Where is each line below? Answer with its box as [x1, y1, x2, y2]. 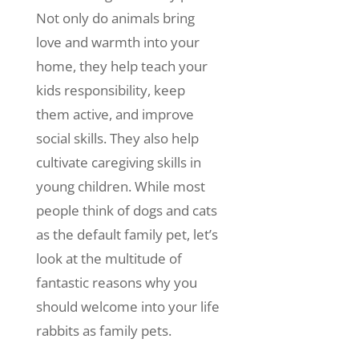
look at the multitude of [35, 249, 182, 268]
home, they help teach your [35, 57, 208, 75]
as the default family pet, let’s [35, 225, 218, 244]
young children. [35, 177, 135, 196]
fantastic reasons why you [35, 273, 197, 292]
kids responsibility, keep [35, 81, 185, 99]
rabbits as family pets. [35, 321, 171, 340]
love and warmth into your [35, 33, 200, 51]
